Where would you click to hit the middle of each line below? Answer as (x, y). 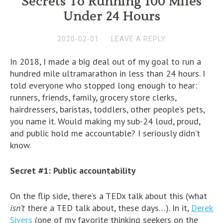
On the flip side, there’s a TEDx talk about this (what (109, 196)
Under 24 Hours (111, 16)
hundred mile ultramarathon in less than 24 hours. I (108, 73)
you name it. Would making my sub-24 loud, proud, (105, 121)
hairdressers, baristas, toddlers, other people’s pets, (107, 109)
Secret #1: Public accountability (73, 170)
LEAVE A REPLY (138, 39)
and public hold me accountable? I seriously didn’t (105, 133)
